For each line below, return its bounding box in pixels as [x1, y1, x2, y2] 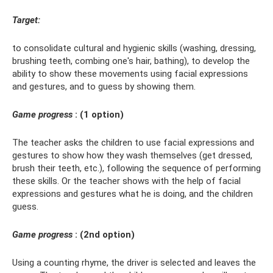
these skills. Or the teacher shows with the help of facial [12, 175, 241, 187]
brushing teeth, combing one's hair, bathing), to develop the [12, 55, 250, 67]
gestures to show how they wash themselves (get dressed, [12, 150, 252, 161]
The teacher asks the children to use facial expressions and [12, 137, 254, 149]
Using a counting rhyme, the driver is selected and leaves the [12, 257, 256, 269]
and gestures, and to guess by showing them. [12, 81, 196, 93]
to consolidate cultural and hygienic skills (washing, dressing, [12, 43, 256, 54]
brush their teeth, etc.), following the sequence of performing [12, 163, 261, 174]
